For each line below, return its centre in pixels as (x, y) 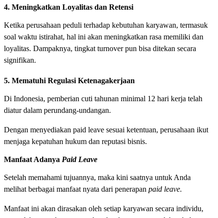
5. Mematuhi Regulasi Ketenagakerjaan (69, 81)
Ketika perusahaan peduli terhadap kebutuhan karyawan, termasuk (106, 25)
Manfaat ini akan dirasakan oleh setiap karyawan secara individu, (104, 209)
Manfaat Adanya (33, 160)
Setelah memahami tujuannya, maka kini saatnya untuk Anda (97, 178)
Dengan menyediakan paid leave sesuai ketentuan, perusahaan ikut (106, 130)
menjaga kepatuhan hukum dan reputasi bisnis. (75, 142)
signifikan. (20, 60)
